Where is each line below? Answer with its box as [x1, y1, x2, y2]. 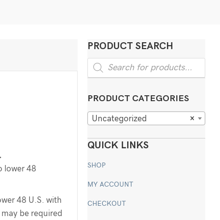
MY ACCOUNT [87, 181, 134, 189]
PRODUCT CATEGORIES [87, 94, 190, 104]
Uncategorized [92, 114, 147, 123]
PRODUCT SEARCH [87, 41, 174, 52]
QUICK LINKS [87, 140, 149, 151]
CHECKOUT [87, 200, 126, 208]
